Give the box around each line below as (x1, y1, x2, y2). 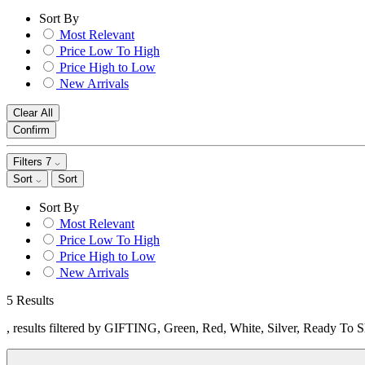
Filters (13, 156, 46, 168)
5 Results (7, 293, 54, 307)
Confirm (13, 124, 50, 136)
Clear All (13, 107, 53, 119)
